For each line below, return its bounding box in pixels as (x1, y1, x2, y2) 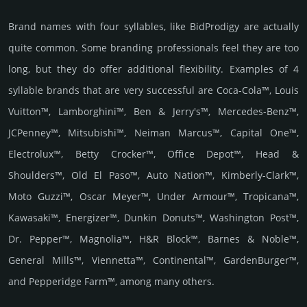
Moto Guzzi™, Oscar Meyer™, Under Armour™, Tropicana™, (8, 190, 299, 204)
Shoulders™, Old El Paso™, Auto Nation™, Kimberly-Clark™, (8, 169, 299, 182)
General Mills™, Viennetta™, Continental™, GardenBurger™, (8, 254, 299, 267)
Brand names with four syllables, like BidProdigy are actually (8, 20, 299, 34)
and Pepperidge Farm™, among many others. (8, 275, 214, 288)
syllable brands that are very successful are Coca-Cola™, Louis (8, 84, 299, 97)
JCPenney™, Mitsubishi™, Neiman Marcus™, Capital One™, (8, 126, 299, 140)
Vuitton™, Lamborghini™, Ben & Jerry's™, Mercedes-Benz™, (8, 105, 299, 119)
